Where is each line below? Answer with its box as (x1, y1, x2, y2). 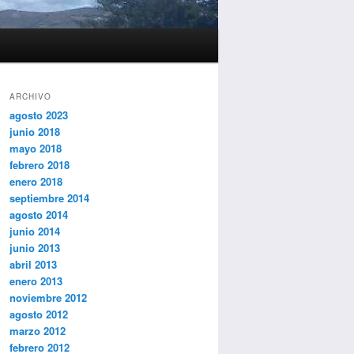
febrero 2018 (9, 157, 70, 173)
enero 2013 (9, 273, 62, 289)
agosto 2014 (9, 207, 68, 223)
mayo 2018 (9, 141, 62, 156)
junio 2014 (9, 224, 60, 239)
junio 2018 (9, 124, 60, 140)
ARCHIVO (9, 91, 51, 103)
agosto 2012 (9, 307, 68, 322)
